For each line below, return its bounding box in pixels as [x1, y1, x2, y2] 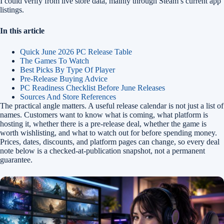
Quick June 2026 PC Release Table [20, 47, 132, 56]
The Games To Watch [20, 56, 89, 65]
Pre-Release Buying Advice [20, 74, 107, 83]
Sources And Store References [20, 92, 116, 101]
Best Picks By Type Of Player [20, 65, 115, 74]
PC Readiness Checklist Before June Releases [20, 83, 165, 92]
